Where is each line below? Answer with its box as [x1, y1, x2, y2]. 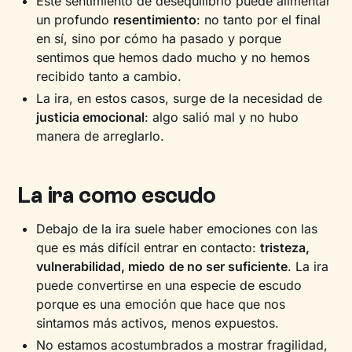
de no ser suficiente [169, 258, 288, 274]
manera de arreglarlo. [36, 128, 165, 144]
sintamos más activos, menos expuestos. [36, 315, 280, 331]
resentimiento [113, 12, 197, 27]
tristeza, [260, 240, 310, 255]
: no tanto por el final [196, 12, 321, 27]
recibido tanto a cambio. [36, 68, 182, 84]
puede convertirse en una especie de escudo [36, 277, 302, 293]
